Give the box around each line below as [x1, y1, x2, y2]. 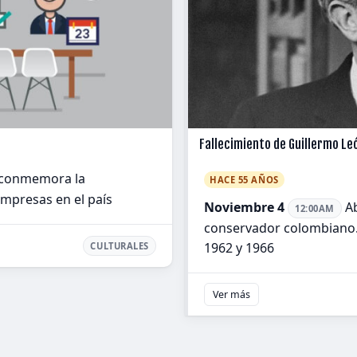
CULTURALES [90, 240, 149, 253]
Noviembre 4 [204, 198, 284, 216]
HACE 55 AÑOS [210, 174, 279, 186]
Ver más [213, 288, 250, 302]
